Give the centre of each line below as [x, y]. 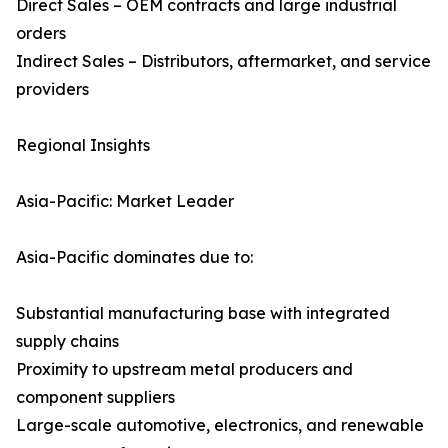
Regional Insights [83, 145]
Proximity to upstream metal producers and [184, 369]
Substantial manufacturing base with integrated [203, 313]
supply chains [67, 341]
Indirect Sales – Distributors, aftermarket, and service [223, 61]
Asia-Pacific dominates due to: [134, 257]
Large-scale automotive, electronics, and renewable [220, 425]
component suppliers [95, 397]
